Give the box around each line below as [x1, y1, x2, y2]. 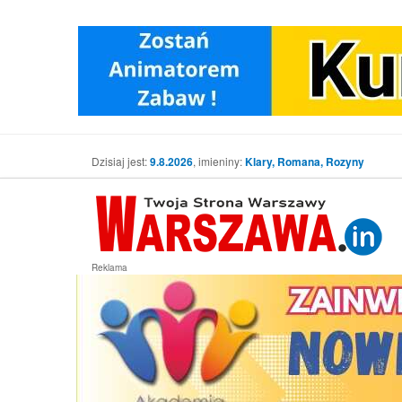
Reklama [92, 261, 127, 275]
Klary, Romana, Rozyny [245, 153, 364, 170]
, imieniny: [193, 153, 245, 169]
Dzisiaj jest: [92, 153, 150, 169]
